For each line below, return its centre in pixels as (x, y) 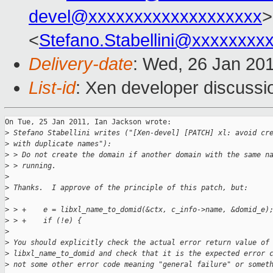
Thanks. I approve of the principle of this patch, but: (129, 188)
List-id (52, 88)
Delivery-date (81, 64)
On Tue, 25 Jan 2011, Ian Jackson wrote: (88, 122)
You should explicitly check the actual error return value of (139, 243)
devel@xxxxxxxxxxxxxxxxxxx (145, 17)
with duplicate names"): (60, 144)
